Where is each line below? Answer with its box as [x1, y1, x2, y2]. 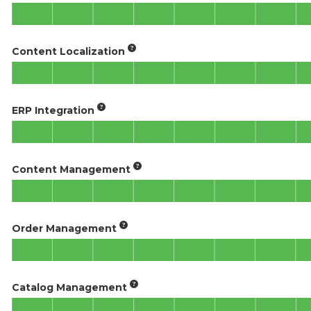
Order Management [12, 222, 117, 235]
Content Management [12, 163, 131, 176]
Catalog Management [12, 281, 127, 294]
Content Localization [12, 45, 125, 58]
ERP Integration [12, 104, 94, 117]
